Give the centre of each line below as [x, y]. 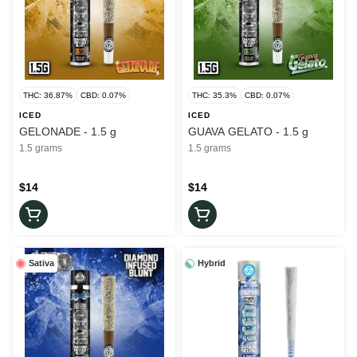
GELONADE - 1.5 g [68, 132]
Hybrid [212, 263]
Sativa [41, 263]
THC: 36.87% [48, 96]
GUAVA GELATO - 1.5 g [248, 132]
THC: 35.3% [214, 96]
